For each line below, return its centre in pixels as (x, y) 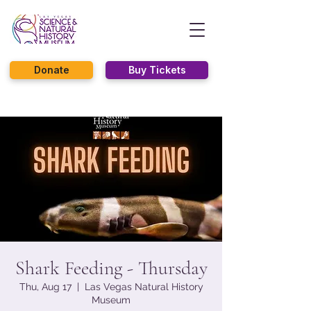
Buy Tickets (157, 70)
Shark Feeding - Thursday (111, 268)
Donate (51, 70)
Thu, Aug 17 (45, 287)
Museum (111, 300)
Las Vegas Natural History (144, 287)
